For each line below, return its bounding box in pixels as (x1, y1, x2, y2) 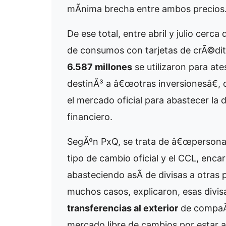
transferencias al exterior (67, 203, 178, 214)
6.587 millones (67, 62, 132, 73)
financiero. (67, 111, 112, 123)
